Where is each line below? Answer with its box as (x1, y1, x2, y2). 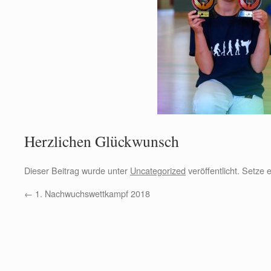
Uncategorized (130, 164, 186, 177)
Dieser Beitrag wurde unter (24, 164, 130, 177)
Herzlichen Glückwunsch (24, 131, 179, 151)
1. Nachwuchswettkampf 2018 (33, 187, 150, 200)
